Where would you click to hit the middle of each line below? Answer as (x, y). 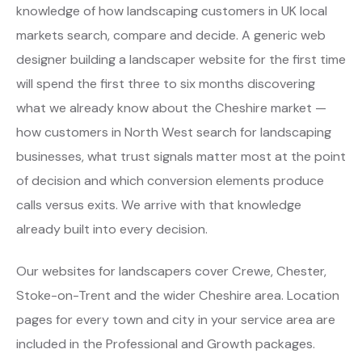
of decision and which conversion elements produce (170, 181)
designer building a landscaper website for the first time (181, 60)
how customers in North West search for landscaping (174, 133)
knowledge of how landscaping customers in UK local (172, 11)
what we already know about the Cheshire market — (171, 108)
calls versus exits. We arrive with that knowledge (159, 205)
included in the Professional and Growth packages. (166, 344)
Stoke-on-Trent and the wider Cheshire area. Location (178, 296)
